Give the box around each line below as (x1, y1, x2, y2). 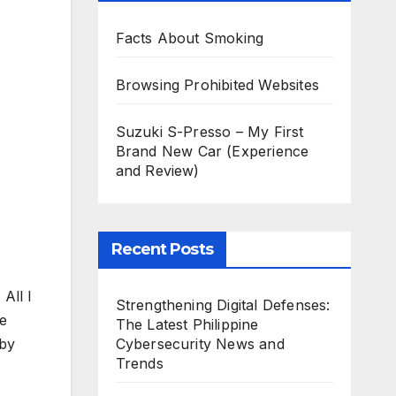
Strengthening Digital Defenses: (115, 296, 331, 314)
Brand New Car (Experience (115, 142, 309, 160)
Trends (115, 354, 164, 372)
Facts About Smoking (115, 29, 264, 47)
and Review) (115, 162, 200, 179)
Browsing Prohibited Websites (115, 76, 320, 94)
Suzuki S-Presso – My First (115, 123, 304, 141)
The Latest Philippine (115, 316, 259, 333)
